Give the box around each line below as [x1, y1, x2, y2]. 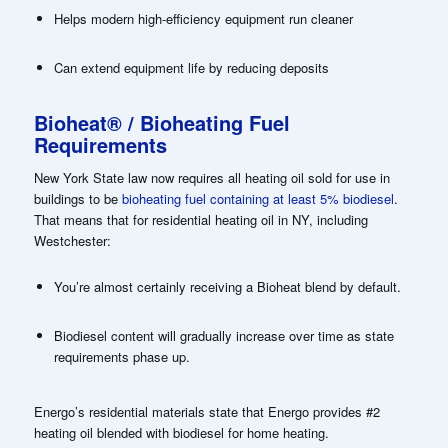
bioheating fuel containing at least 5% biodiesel [121, 189, 394, 209]
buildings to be [33, 189, 122, 209]
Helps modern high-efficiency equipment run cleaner [53, 8, 353, 28]
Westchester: [33, 231, 111, 251]
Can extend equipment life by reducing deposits [53, 58, 329, 78]
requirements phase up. [53, 347, 190, 367]
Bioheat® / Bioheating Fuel [33, 108, 290, 138]
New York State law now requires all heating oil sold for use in [33, 168, 390, 188]
